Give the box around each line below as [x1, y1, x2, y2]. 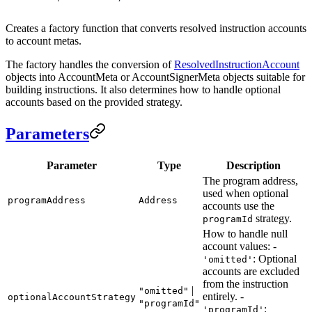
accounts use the [203, 199, 274, 212]
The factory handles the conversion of [6, 58, 174, 70]
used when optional [203, 187, 288, 199]
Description [226, 159, 281, 171]
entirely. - [203, 290, 244, 302]
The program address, [203, 174, 298, 187]
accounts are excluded [203, 265, 299, 277]
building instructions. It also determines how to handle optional [6, 83, 281, 95]
